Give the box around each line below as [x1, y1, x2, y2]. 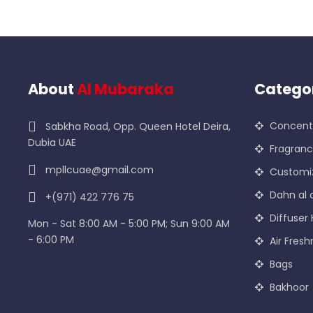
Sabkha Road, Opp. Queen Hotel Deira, [45, 119, 231, 134]
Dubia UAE [28, 136, 76, 150]
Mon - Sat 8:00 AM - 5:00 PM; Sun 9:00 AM [28, 217, 230, 231]
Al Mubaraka [77, 79, 174, 100]
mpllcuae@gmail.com [45, 163, 154, 177]
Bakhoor [269, 280, 309, 295]
